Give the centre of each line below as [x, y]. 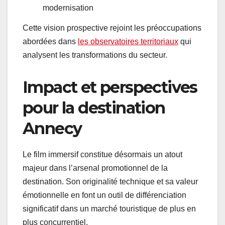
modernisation [68, 8]
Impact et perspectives [110, 87]
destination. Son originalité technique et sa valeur [110, 182]
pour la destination [94, 108]
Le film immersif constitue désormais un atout [102, 155]
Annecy [52, 129]
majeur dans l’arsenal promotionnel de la [95, 168]
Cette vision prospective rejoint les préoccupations [112, 28]
